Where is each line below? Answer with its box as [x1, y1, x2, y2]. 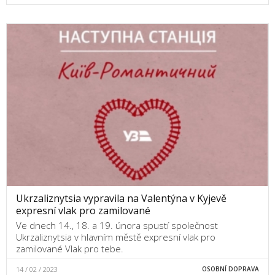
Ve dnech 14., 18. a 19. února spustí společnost [16, 219, 218, 232]
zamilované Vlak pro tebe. [16, 242, 123, 255]
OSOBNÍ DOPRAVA [201, 265, 259, 274]
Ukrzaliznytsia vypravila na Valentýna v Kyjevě [16, 192, 227, 206]
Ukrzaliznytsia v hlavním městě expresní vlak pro [16, 231, 215, 244]
